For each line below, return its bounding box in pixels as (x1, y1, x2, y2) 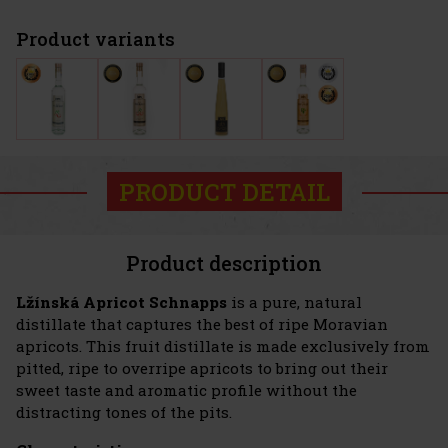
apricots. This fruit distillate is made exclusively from (16, 336, 430, 357)
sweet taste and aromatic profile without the (16, 380, 357, 401)
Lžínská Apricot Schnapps (16, 292, 227, 313)
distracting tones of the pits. (16, 402, 232, 423)
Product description (126, 250, 322, 277)
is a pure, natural (227, 292, 362, 313)
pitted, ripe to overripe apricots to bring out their (16, 358, 388, 379)
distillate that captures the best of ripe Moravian (16, 314, 388, 335)
